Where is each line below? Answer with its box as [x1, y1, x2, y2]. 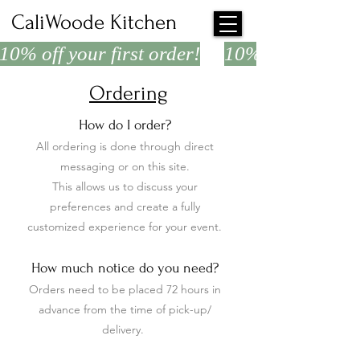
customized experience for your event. [27, 219, 222, 234]
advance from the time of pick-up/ [38, 302, 211, 317]
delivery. [102, 322, 147, 337]
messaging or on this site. [59, 159, 190, 174]
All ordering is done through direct [35, 139, 214, 153]
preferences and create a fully [49, 199, 200, 214]
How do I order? [78, 117, 171, 133]
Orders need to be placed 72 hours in [28, 282, 221, 297]
